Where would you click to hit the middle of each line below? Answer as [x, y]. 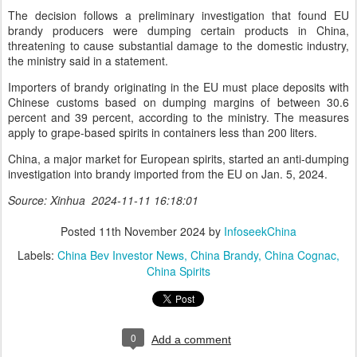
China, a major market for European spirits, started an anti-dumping [178, 159]
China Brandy [224, 255]
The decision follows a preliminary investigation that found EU [178, 15]
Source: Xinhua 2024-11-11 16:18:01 [103, 200]
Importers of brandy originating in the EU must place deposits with [178, 87]
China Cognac [300, 255]
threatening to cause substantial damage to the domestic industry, [178, 45]
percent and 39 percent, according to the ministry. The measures [178, 117]
